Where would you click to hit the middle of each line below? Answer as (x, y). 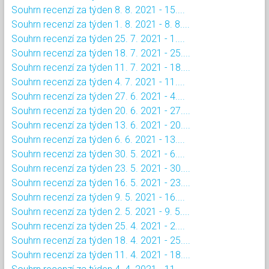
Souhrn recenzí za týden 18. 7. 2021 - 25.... (101, 53)
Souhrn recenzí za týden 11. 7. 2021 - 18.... (101, 67)
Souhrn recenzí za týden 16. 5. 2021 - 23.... (101, 183)
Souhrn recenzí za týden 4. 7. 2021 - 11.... (98, 82)
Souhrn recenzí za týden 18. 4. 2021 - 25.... (101, 240)
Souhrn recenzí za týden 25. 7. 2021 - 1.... (98, 38)
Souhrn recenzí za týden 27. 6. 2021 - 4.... (98, 96)
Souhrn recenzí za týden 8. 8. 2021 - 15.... (98, 10)
